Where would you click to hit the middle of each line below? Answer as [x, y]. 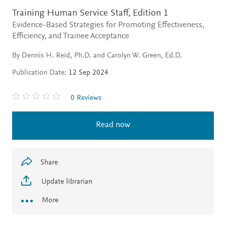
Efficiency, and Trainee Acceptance [71, 37]
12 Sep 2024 [88, 73]
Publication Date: [39, 73]
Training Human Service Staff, [71, 14]
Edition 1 [151, 14]
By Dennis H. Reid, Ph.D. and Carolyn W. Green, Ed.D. [97, 56]
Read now [113, 126]
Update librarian [66, 182]
